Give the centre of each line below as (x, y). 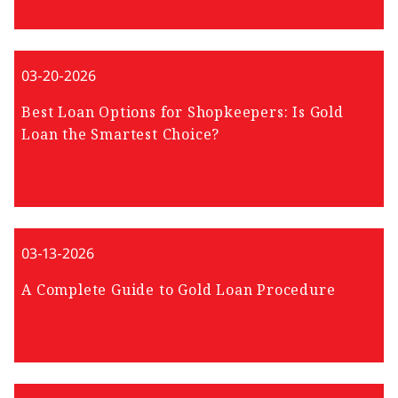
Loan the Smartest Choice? (121, 134)
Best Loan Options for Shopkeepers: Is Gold (183, 112)
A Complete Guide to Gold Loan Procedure (179, 290)
